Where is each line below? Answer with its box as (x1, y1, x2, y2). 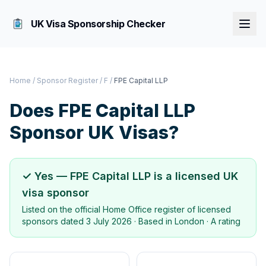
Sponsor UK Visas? (9, 122, 179, 143)
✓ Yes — (22, 170, 70, 182)
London (175, 216, 204, 226)
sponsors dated (22, 216, 86, 226)
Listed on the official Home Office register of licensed (22, 204, 231, 214)
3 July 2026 (86, 216, 132, 226)
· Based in (132, 216, 175, 226)
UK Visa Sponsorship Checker (31, 18, 166, 30)
